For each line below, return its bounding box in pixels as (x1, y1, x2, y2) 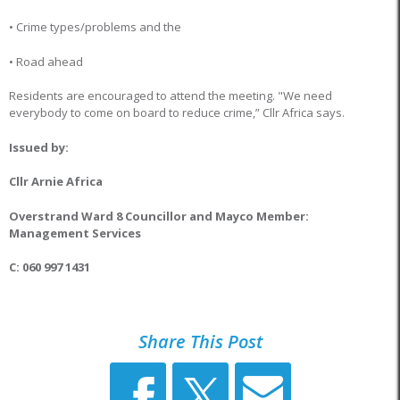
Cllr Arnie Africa (9, 173, 105, 189)
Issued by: (9, 138, 69, 155)
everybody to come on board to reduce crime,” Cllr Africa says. (9, 104, 347, 121)
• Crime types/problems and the (9, 19, 181, 35)
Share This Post (137, 329, 262, 354)
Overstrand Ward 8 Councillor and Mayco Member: (9, 207, 309, 224)
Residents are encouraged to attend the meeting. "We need (9, 87, 332, 104)
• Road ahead (9, 53, 83, 70)
